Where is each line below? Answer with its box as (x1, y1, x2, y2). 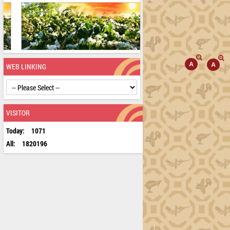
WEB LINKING (6, 61, 46, 71)
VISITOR (6, 107, 30, 118)
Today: (6, 125, 27, 136)
